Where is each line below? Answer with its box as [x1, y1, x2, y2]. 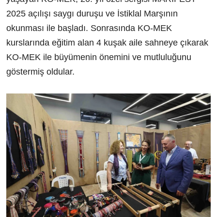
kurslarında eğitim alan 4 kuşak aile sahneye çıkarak [6, 37, 208, 47]
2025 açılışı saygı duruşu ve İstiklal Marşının [6, 8, 178, 18]
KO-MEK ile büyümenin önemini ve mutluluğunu [6, 52, 191, 62]
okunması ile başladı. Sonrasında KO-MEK [6, 23, 172, 33]
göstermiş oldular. [6, 66, 75, 77]
